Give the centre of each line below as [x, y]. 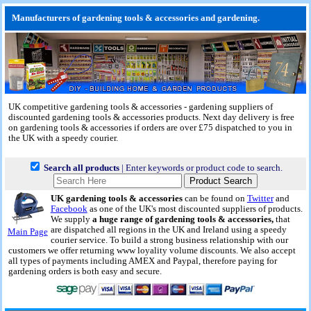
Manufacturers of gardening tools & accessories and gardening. [135, 18]
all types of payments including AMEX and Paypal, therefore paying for [142, 261]
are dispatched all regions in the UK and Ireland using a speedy [168, 230]
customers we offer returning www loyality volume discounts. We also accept [152, 251]
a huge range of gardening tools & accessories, [184, 220]
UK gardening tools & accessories [116, 199]
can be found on [215, 199]
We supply [71, 220]
